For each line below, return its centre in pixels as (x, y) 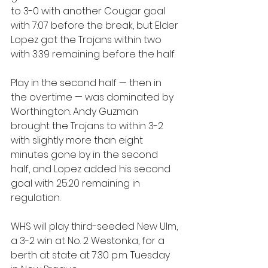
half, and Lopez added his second (92, 169)
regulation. (37, 198)
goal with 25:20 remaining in (77, 183)
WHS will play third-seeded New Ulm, (95, 226)
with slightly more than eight (78, 140)
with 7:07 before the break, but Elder (96, 25)
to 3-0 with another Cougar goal (89, 11)
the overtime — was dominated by (93, 97)
